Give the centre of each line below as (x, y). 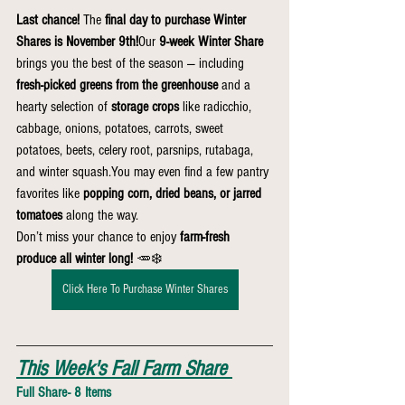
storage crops (145, 107)
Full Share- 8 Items (66, 392)
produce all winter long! (75, 259)
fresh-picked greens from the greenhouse (117, 85)
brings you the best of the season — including (132, 63)
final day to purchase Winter (177, 20)
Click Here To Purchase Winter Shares (145, 289)
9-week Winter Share (211, 42)
